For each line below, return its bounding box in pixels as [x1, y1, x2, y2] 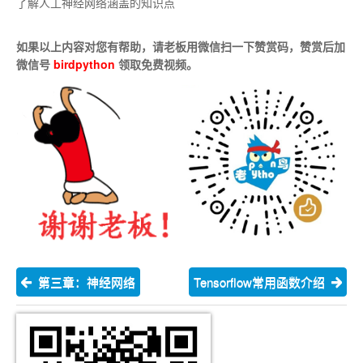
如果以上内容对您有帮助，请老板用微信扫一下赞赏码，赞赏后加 [16, 38, 345, 55]
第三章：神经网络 [32, 273, 135, 291]
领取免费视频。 [115, 56, 198, 73]
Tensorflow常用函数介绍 [194, 273, 331, 291]
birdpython [53, 56, 115, 73]
